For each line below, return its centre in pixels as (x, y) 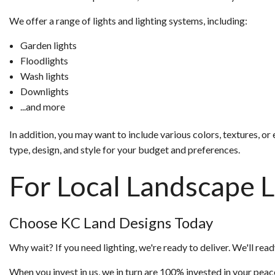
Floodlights (44, 60)
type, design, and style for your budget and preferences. (125, 149)
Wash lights (44, 76)
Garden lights (48, 45)
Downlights (44, 91)
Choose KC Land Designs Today (111, 222)
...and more (42, 106)
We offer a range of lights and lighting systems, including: (128, 20)
